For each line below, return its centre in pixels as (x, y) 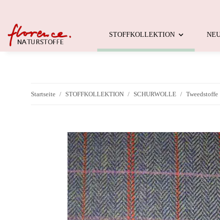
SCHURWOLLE (155, 94)
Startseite (43, 94)
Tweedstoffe (202, 94)
